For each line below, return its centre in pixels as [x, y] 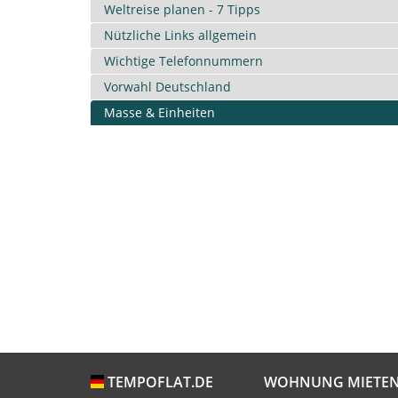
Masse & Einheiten [159, 112]
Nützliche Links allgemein [180, 35]
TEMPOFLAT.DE [159, 382]
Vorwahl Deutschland [167, 87]
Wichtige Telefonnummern [183, 61]
